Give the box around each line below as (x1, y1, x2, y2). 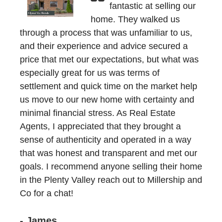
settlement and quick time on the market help (20, 81, 197, 91)
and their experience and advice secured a (20, 41, 188, 51)
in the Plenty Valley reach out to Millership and (20, 175, 202, 185)
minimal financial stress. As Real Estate (20, 108, 175, 118)
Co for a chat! (20, 188, 73, 198)
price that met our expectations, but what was (20, 55, 199, 64)
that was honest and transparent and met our (20, 148, 197, 158)
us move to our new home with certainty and (20, 95, 194, 105)
